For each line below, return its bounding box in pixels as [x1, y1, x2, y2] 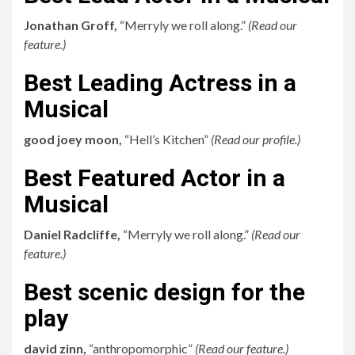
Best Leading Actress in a [24, 69, 296, 97]
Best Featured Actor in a [24, 164, 285, 192]
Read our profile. [214, 132, 297, 147]
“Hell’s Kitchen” [122, 132, 211, 147]
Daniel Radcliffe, [24, 227, 120, 242]
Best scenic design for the [24, 278, 305, 306]
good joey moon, [24, 132, 122, 147]
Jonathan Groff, [24, 17, 120, 32]
